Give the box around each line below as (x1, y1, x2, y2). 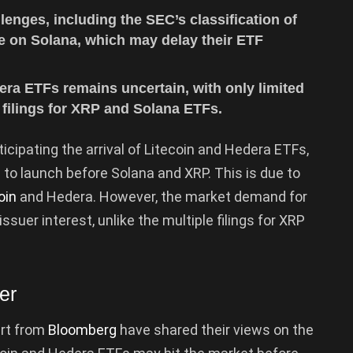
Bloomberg (48, 321, 117, 338)
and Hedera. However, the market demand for (17, 188, 307, 205)
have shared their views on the (117, 321, 314, 338)
